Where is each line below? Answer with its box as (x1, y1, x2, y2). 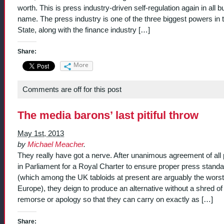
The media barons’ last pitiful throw (17, 109, 198, 122)
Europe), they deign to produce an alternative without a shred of (17, 184, 222, 193)
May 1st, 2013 (17, 129, 64, 138)
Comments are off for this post (22, 85, 121, 94)
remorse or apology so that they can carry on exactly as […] (17, 195, 213, 204)
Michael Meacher (27, 140, 83, 149)
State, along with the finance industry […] (17, 25, 150, 34)
